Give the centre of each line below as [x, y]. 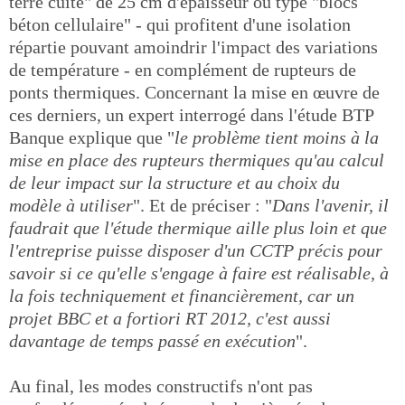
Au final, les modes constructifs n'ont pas [161, 386]
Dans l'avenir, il [330, 205]
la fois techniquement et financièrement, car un [182, 296]
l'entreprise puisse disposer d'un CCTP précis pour [196, 250]
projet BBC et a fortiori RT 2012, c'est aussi [170, 318]
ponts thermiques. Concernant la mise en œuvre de [194, 92]
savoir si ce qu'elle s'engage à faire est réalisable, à [199, 273]
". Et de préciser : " [202, 205]
